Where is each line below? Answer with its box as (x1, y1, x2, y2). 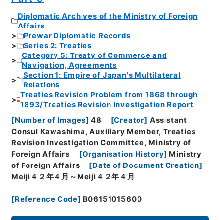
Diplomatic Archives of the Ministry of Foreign (17, 11, 198, 21)
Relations (23, 80, 60, 89)
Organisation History (82, 150, 164, 159)
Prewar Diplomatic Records (23, 31, 131, 40)
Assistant (149, 116, 187, 125)
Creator (114, 116, 145, 125)
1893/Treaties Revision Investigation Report (20, 100, 193, 109)
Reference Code (14, 195, 78, 204)
